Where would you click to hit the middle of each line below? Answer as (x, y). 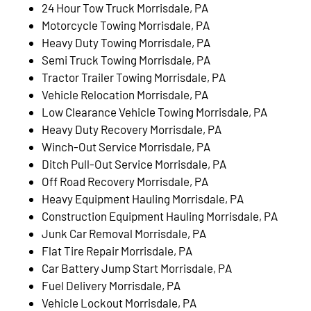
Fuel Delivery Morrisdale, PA (111, 285)
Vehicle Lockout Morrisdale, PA (119, 302)
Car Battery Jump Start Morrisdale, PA (137, 268)
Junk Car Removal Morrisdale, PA (125, 233)
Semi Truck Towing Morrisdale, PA (126, 59)
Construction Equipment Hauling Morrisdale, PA (160, 216)
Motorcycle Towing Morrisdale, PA (126, 25)
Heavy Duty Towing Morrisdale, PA (126, 42)
